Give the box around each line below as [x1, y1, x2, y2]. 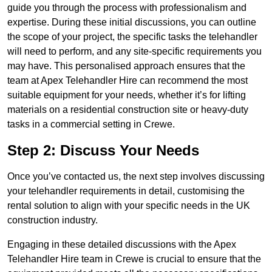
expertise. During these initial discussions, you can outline [7, 17, 256, 28]
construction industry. [7, 215, 98, 226]
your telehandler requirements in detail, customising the [7, 186, 245, 197]
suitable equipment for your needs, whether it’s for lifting [7, 90, 246, 101]
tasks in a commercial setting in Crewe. [7, 119, 175, 130]
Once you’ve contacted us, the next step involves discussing [7, 171, 265, 182]
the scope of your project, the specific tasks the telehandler [7, 32, 257, 42]
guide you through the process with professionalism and [7, 2, 246, 13]
